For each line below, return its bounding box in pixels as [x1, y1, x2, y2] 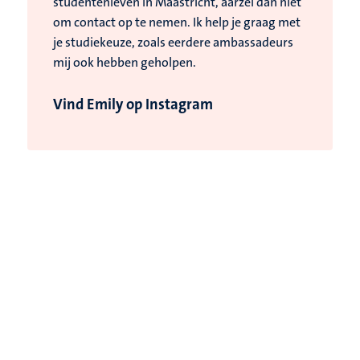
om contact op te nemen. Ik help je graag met [53, 14, 301, 31]
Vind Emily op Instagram [53, 95, 213, 115]
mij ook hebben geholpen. [53, 54, 196, 72]
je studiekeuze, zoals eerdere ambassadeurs [53, 34, 293, 51]
